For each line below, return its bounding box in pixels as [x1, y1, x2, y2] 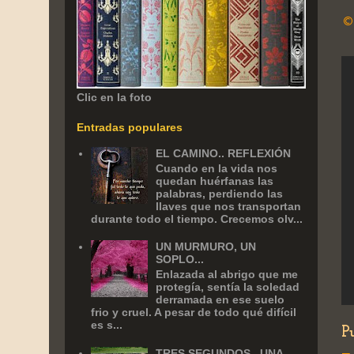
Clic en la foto [77, 91, 152, 104]
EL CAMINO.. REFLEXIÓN [156, 146, 292, 160]
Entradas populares [77, 121, 183, 134]
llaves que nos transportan [156, 199, 302, 213]
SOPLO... [156, 253, 205, 266]
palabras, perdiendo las [156, 186, 284, 200]
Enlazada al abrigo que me [156, 267, 299, 281]
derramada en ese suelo [156, 292, 285, 306]
